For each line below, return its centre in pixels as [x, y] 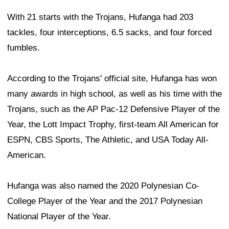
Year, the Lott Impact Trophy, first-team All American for [113, 125]
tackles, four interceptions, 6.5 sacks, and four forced [109, 33]
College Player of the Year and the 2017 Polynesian [105, 201]
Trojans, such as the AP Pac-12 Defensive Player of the [113, 109]
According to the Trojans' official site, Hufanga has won [112, 79]
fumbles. [24, 48]
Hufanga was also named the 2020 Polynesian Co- [103, 186]
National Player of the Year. [59, 217]
